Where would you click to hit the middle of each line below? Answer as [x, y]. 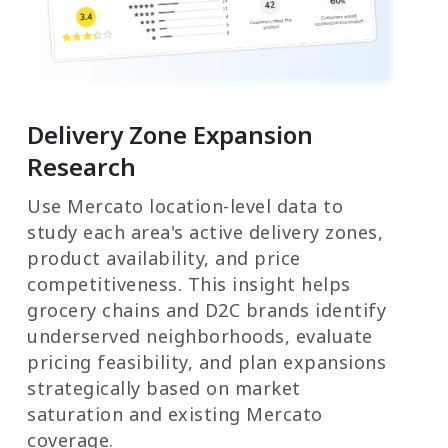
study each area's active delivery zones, [205, 232]
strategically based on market [164, 388]
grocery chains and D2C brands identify [206, 310]
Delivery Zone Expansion [170, 135]
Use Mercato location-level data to [185, 206]
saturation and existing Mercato [175, 414]
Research [81, 167]
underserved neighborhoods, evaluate [200, 336]
